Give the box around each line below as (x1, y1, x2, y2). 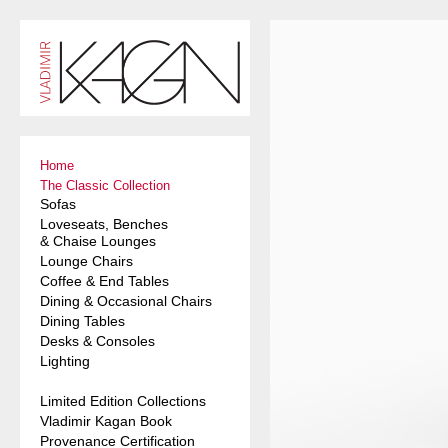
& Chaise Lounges (40, 233, 156, 250)
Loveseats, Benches (40, 216, 168, 233)
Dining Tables (40, 313, 125, 330)
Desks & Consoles (40, 333, 155, 350)
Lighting (40, 353, 90, 370)
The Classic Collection (40, 178, 170, 194)
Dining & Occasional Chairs (40, 293, 212, 310)
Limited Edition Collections (40, 393, 206, 410)
